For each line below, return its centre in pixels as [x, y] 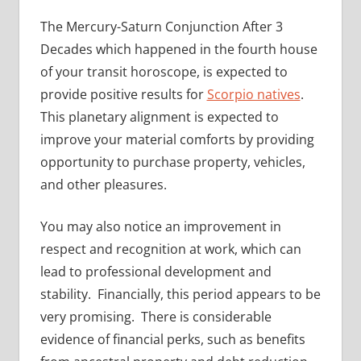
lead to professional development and [156, 271]
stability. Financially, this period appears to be [180, 294]
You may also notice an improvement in [160, 226]
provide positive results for [123, 94]
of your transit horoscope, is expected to [164, 71]
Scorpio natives [253, 94]
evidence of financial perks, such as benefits [172, 339]
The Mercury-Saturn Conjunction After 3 [161, 26]
